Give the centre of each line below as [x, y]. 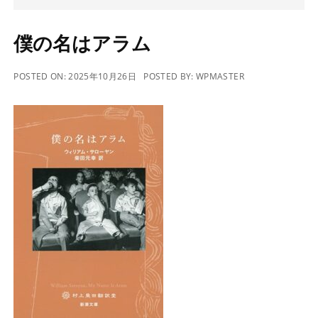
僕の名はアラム [83, 43]
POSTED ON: [41, 76]
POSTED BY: [170, 76]
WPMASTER [220, 76]
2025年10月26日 [103, 76]
